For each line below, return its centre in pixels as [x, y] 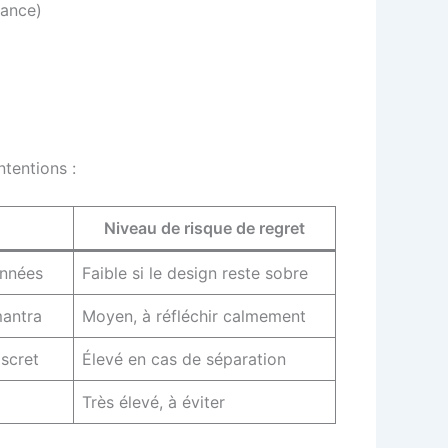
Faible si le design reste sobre [195, 273]
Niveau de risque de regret [204, 228]
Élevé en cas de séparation [184, 359]
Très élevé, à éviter [153, 402]
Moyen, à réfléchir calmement [194, 316]
